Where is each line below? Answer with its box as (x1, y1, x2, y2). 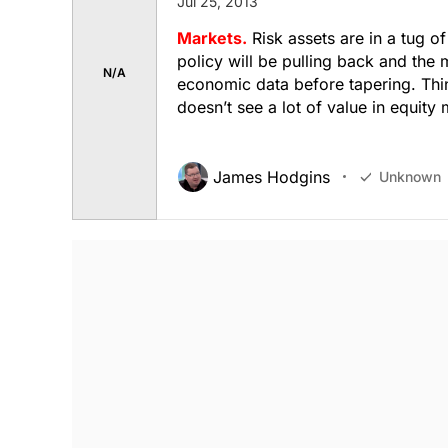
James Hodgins (213, 166, 330, 187)
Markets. (177, 27, 247, 48)
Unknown (379, 168, 441, 186)
